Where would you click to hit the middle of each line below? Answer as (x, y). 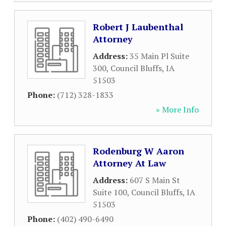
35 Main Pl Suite (159, 56)
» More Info (177, 109)
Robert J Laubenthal (138, 27)
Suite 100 (110, 192)
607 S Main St (155, 180)
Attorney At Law (129, 163)
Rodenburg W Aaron (138, 151)
